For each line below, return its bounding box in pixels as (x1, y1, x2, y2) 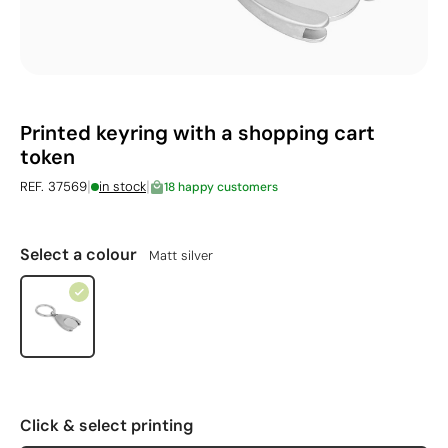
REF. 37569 (20, 178, 87, 195)
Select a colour (20, 244, 141, 265)
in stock (99, 178, 146, 195)
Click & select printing (20, 415, 193, 436)
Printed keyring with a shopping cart (20, 120, 375, 146)
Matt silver (149, 247, 213, 264)
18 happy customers (164, 178, 278, 195)
